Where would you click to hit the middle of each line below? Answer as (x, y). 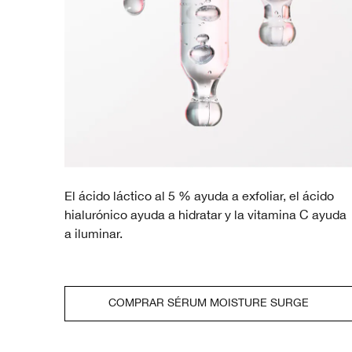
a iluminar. (93, 233)
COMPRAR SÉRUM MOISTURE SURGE (208, 302)
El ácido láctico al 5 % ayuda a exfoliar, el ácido (199, 195)
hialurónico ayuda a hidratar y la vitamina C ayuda (205, 214)
